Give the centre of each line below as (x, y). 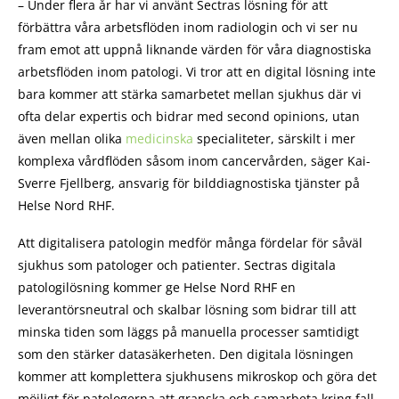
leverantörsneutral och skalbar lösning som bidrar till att (187, 309)
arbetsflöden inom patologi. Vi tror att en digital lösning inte (197, 71)
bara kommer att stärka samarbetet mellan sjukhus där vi (190, 94)
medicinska (159, 138)
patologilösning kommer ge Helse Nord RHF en (157, 287)
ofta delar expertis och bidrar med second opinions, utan (189, 116)
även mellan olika (72, 138)
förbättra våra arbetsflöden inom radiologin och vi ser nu (188, 27)
